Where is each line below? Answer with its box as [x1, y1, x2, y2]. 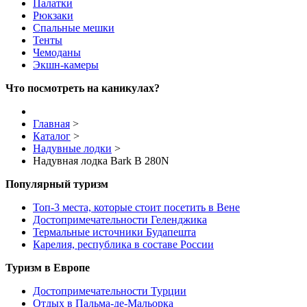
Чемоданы [33, 47, 81, 59]
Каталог [33, 130, 71, 143]
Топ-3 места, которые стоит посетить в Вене [33, 201, 240, 214]
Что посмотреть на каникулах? [5, 82, 160, 95]
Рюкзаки [33, 10, 73, 22]
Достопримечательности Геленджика [33, 214, 207, 226]
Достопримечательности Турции [33, 285, 186, 297]
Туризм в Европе [5, 262, 90, 274]
